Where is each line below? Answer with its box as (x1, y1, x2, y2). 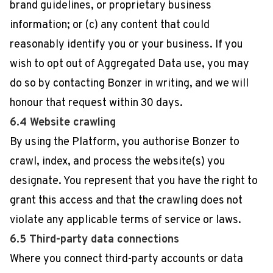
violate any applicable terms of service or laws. (10, 213, 241, 227)
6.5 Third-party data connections (10, 233, 179, 247)
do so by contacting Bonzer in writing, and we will (10, 77, 249, 91)
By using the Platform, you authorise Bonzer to (10, 135, 239, 149)
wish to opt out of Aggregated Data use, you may (10, 57, 249, 71)
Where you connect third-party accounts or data (10, 252, 243, 266)
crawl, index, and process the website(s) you (10, 155, 225, 169)
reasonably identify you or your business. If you (10, 38, 243, 52)
